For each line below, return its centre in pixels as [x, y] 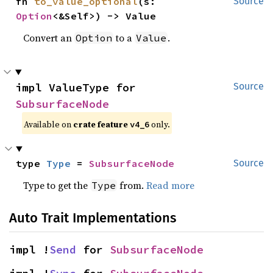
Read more [171, 185]
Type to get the [57, 185]
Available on [49, 124]
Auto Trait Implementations [93, 218]
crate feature [102, 124]
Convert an [49, 38]
